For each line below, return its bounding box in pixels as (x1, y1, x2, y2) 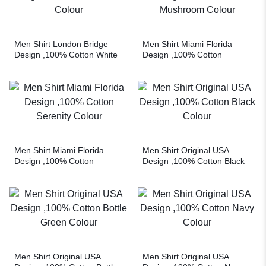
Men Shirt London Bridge (14, 39, 108, 49)
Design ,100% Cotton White (14, 49, 118, 59)
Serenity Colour (14, 166, 72, 176)
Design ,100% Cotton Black (142, 156, 245, 166)
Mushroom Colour (142, 60, 210, 70)
